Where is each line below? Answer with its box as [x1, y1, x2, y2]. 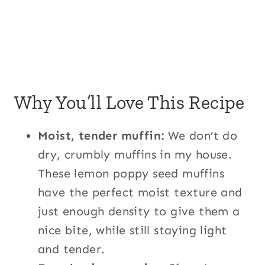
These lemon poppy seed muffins [38, 166, 224, 180]
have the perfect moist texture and [38, 185, 243, 199]
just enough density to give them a [38, 203, 240, 218]
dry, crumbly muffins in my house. [38, 147, 232, 161]
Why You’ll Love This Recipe [14, 91, 245, 114]
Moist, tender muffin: [38, 128, 164, 143]
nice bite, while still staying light [38, 222, 227, 237]
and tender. [38, 241, 105, 256]
